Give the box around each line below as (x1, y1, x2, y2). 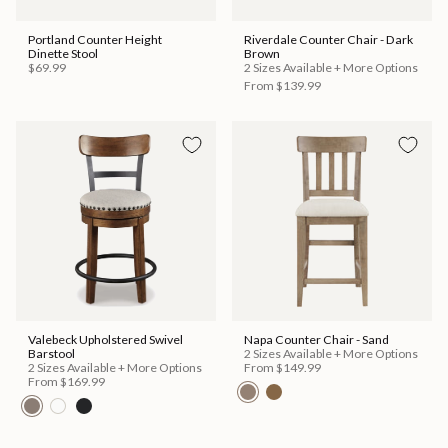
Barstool (28, 346, 75, 362)
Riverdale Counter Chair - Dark (244, 32, 413, 48)
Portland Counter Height (28, 32, 162, 48)
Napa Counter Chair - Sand (244, 332, 389, 348)
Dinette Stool (28, 46, 98, 62)
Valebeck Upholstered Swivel (28, 332, 183, 348)
